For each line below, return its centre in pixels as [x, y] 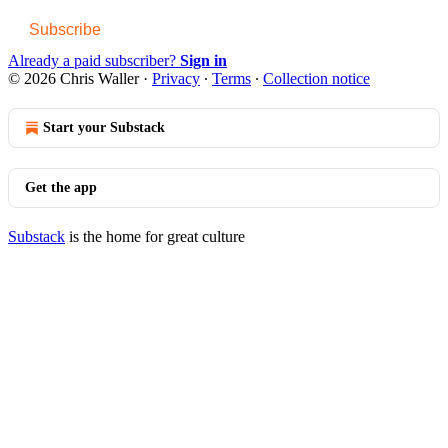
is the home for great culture [155, 236]
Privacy [176, 78]
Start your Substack [104, 127]
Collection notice [316, 78]
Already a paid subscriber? [94, 60]
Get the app [61, 187]
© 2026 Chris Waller [73, 78]
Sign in [203, 60]
